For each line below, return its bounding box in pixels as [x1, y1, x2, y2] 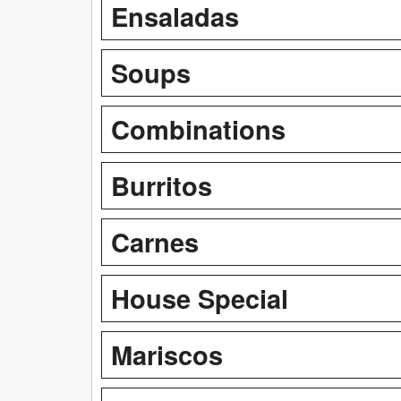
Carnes [111, 222, 199, 260]
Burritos [111, 166, 212, 204]
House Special [111, 278, 288, 317]
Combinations [111, 109, 286, 148]
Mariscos [111, 335, 223, 373]
